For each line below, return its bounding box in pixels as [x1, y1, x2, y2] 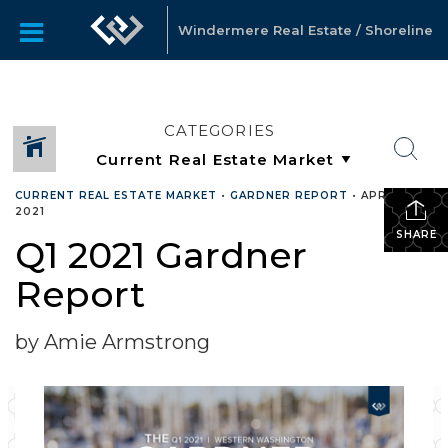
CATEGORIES [164, 121, 276, 140]
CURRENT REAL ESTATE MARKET [15, 189, 217, 202]
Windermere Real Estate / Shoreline [177, 22, 433, 38]
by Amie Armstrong [15, 330, 210, 354]
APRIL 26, [361, 189, 421, 202]
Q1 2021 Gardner [15, 233, 307, 277]
